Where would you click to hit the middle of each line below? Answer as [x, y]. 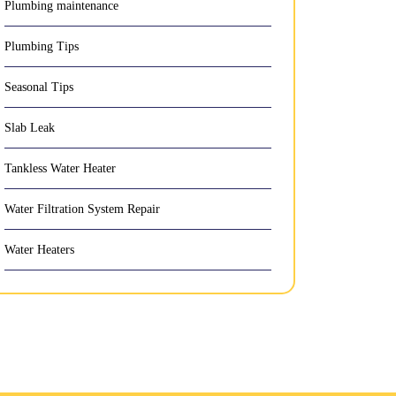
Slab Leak [30, 128]
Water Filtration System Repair [82, 209]
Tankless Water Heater [60, 168]
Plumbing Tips [42, 46]
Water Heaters [39, 250]
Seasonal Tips [39, 87]
